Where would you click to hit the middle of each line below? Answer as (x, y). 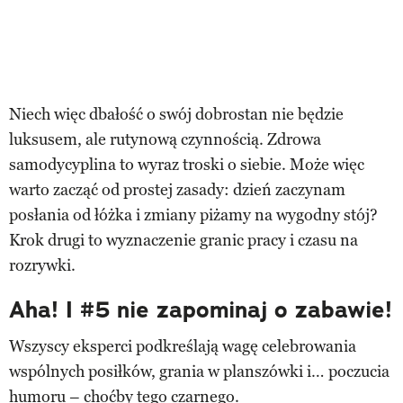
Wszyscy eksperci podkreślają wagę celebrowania (183, 346)
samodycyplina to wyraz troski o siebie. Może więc (187, 164)
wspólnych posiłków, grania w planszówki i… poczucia (199, 371)
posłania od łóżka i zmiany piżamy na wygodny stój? (193, 215)
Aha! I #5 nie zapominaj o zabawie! (201, 309)
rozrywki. (42, 265)
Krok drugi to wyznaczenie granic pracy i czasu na (184, 240)
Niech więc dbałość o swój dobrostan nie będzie (176, 114)
